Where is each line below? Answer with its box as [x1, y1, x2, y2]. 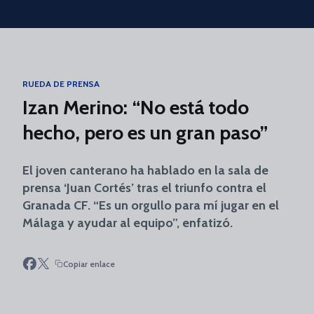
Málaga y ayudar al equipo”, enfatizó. [22, 215, 233, 231]
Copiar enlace [63, 258, 115, 269]
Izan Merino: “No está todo [22, 95, 249, 119]
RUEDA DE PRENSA [22, 78, 100, 89]
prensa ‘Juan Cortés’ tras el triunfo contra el [22, 180, 266, 196]
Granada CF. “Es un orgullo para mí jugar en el [22, 198, 279, 213]
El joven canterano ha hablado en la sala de [22, 163, 268, 178]
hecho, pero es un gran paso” [22, 121, 268, 144]
